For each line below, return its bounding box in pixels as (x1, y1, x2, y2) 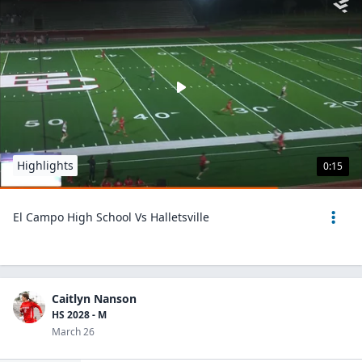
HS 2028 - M (52, 308, 107, 322)
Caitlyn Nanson (52, 291, 137, 306)
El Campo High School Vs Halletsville (13, 209, 209, 225)
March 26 (52, 325, 95, 339)
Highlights (17, 158, 74, 173)
